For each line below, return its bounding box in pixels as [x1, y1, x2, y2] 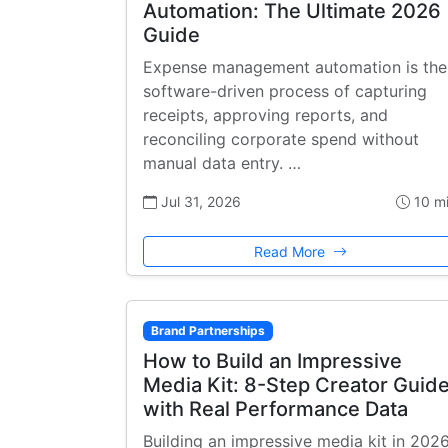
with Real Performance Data [143, 397, 408, 422]
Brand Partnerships [150, 323, 265, 339]
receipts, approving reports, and [143, 105, 388, 126]
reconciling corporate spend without [143, 129, 419, 150]
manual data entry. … [143, 153, 301, 174]
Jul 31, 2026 [157, 193, 241, 211]
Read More [253, 243, 329, 261]
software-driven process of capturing [143, 81, 427, 102]
